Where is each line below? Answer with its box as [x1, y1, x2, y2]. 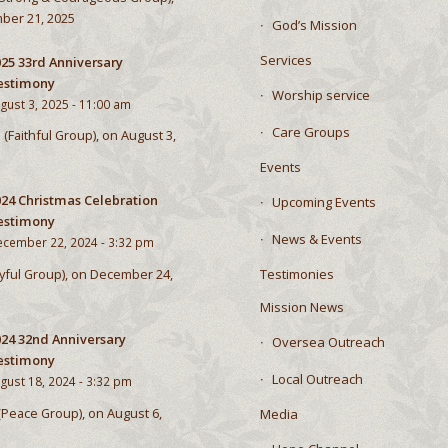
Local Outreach [272, 369, 363, 388]
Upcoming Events [272, 192, 376, 211]
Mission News [260, 297, 344, 316]
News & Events [272, 229, 362, 248]
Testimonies [260, 264, 334, 283]
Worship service [272, 85, 370, 104]
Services [260, 50, 312, 69]
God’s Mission [272, 15, 357, 34]
